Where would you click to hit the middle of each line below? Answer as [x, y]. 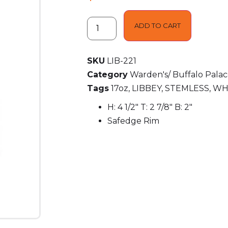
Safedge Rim [133, 121]
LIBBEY [146, 88]
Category [107, 74]
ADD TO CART [157, 25]
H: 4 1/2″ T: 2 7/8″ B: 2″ [150, 107]
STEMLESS [187, 88]
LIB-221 [121, 61]
